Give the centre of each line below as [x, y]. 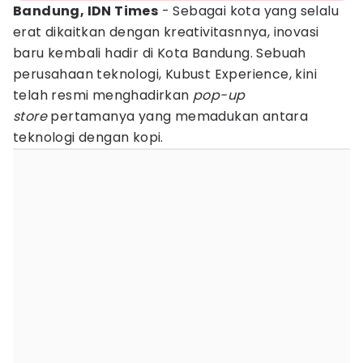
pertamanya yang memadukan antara [178, 116]
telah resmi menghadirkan [103, 95]
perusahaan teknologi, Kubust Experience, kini [165, 74]
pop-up [219, 95]
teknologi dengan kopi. [88, 137]
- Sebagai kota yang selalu [249, 11]
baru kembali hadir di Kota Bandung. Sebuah [160, 53]
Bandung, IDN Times [86, 11]
